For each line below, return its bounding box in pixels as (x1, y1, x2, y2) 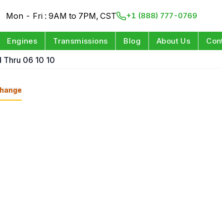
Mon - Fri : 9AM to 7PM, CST (6, 11, 117, 21)
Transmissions (53, 36, 108, 46)
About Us (157, 36, 191, 46)
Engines (7, 36, 38, 46)
